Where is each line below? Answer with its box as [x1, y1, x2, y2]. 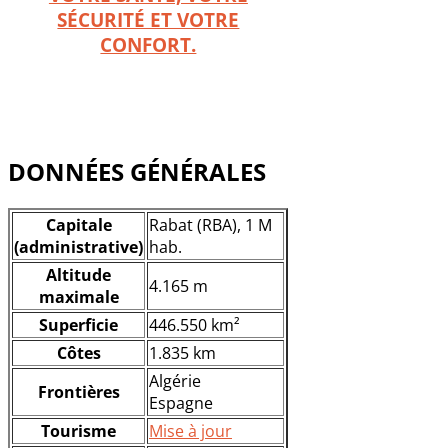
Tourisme [41, 420, 116, 443]
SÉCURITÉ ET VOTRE [57, 6, 240, 32]
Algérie [149, 370, 201, 393]
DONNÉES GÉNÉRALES [8, 155, 266, 189]
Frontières [37, 381, 120, 404]
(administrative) [14, 236, 143, 259]
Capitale [45, 214, 112, 237]
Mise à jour [149, 420, 232, 443]
